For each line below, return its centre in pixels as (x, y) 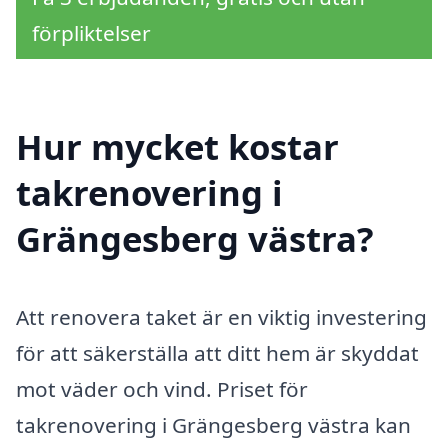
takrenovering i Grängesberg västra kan (213, 424)
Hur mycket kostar (177, 147)
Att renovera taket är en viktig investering (221, 316)
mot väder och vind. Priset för (162, 388)
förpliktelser (91, 33)
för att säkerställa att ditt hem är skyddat (217, 352)
